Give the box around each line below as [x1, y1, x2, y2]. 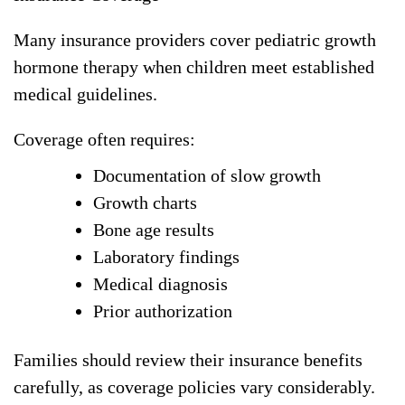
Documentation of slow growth [93, 165, 321, 186]
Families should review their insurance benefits [14, 350, 363, 371]
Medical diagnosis [93, 274, 228, 295]
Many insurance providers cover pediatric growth [14, 30, 376, 51]
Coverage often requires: [14, 129, 195, 150]
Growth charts [93, 193, 197, 213]
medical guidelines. [14, 84, 157, 105]
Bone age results [93, 220, 214, 240]
